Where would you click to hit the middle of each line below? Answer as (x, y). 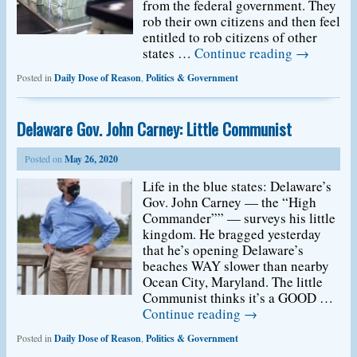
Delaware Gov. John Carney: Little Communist (154, 129)
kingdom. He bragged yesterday (232, 234)
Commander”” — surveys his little (239, 218)
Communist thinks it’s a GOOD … (238, 298)
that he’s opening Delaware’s (224, 250)
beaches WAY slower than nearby (236, 266)
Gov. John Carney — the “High (230, 202)
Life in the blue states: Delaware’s (237, 186)
